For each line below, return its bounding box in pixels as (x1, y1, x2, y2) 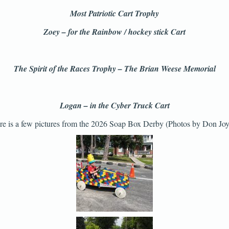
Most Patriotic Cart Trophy (70, 8, 159, 19)
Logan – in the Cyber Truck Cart (59, 100, 170, 111)
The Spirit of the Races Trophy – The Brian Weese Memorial (13, 63, 216, 74)
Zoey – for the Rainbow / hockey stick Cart (43, 26, 186, 37)
